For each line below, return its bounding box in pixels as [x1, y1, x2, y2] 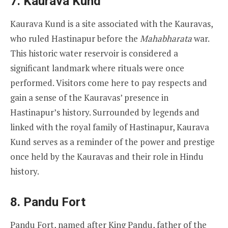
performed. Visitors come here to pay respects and [10, 76, 207, 89]
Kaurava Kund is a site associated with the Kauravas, [10, 17, 213, 30]
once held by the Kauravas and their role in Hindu [10, 150, 204, 162]
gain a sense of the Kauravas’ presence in [10, 91, 168, 103]
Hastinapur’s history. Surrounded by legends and [10, 106, 199, 118]
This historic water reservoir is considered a [10, 47, 178, 59]
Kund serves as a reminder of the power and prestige [10, 135, 215, 148]
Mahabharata [140, 32, 192, 44]
